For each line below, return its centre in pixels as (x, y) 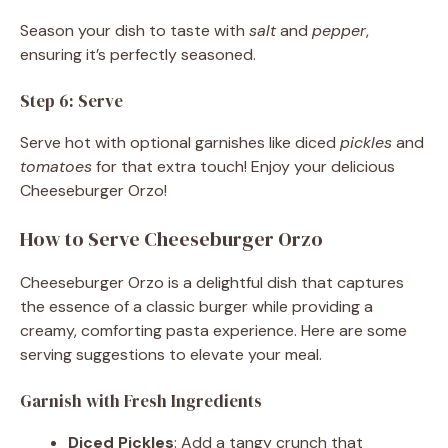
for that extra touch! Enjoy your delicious (243, 166)
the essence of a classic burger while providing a (196, 306)
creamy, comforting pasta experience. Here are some (213, 330)
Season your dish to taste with (134, 30)
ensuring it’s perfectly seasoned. (138, 54)
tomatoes (56, 166)
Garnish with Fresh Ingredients (141, 400)
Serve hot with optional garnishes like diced (180, 142)
